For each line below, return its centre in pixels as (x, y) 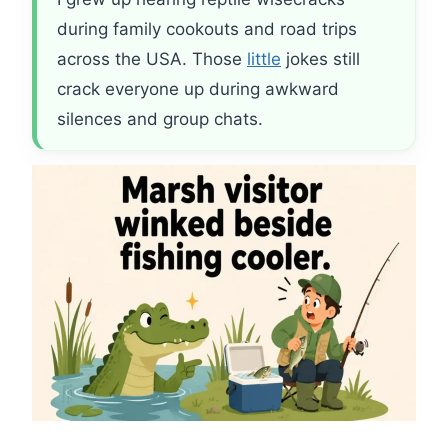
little (264, 59)
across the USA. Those (152, 59)
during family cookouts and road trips (207, 29)
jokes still (320, 59)
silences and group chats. (160, 119)
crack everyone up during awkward (198, 89)
